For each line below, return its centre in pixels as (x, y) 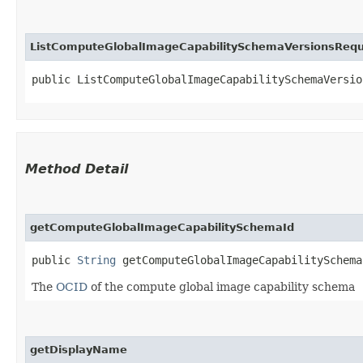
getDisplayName (79, 349)
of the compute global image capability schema (221, 286)
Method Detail (77, 169)
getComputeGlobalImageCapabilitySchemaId (162, 227)
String (96, 260)
